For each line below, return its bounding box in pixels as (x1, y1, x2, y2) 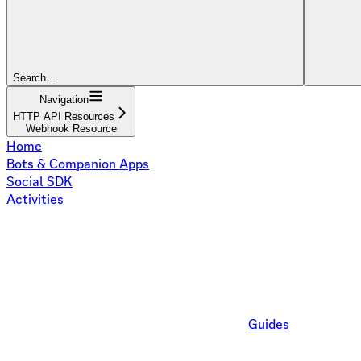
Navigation (39, 93, 89, 106)
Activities (6, 190, 64, 208)
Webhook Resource (25, 122, 117, 135)
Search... (13, 72, 56, 84)
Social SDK (6, 172, 73, 190)
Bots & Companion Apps (6, 155, 149, 172)
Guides (248, 315, 289, 333)
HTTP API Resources (13, 110, 114, 122)
